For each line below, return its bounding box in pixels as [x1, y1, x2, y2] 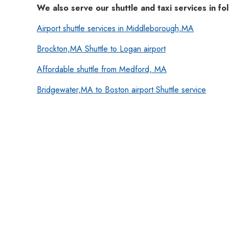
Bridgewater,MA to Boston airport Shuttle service [37, 84, 206, 96]
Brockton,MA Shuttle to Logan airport [37, 43, 166, 55]
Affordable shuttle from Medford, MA [37, 63, 167, 75]
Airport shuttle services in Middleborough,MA [37, 22, 194, 34]
